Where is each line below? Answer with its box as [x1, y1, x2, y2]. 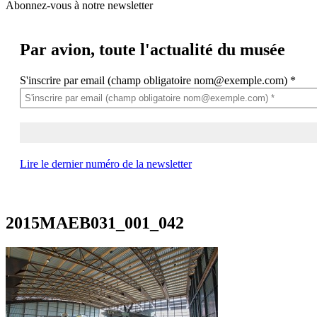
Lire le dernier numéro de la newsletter [20, 157, 192, 170]
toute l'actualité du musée [95, 40, 285, 59]
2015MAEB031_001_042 [6, 213, 184, 232]
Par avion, [20, 40, 95, 59]
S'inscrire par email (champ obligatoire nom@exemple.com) [20, 74, 290, 86]
